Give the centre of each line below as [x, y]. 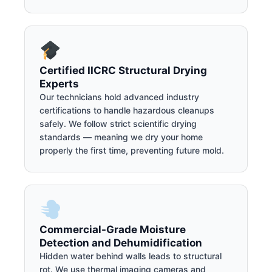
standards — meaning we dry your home [121, 137]
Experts [59, 84]
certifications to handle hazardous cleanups [127, 110]
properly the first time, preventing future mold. [132, 151]
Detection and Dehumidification [121, 243]
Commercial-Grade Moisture [113, 229]
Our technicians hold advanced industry [119, 97]
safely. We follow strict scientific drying [118, 124]
